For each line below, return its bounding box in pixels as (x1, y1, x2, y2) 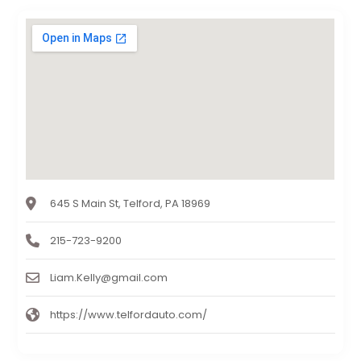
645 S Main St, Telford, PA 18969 (50, 196, 211, 212)
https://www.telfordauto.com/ (50, 307, 208, 323)
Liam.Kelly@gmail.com (50, 270, 168, 286)
